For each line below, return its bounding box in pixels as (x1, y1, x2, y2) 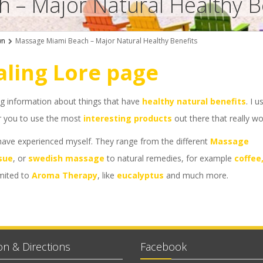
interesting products (83, 113, 172, 124)
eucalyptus (117, 170, 164, 181)
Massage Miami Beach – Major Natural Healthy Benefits (15, 36, 197, 46)
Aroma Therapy (32, 170, 97, 181)
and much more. (166, 170, 228, 181)
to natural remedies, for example (104, 153, 234, 164)
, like (97, 170, 117, 181)
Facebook (140, 240, 187, 254)
